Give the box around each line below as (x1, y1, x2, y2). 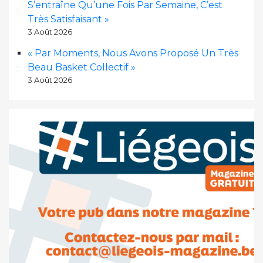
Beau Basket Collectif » (28, 62, 136, 73)
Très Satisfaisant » (28, 14, 109, 25)
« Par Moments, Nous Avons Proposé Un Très (28, 48, 238, 59)
